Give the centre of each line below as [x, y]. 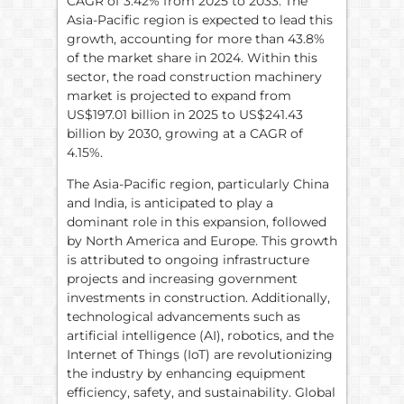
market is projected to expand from [179, 95]
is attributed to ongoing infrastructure [188, 260]
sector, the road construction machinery [194, 76]
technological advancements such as [184, 317]
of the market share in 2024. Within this [192, 57]
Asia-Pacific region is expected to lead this [200, 19]
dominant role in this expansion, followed [197, 222]
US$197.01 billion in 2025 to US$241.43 [185, 114]
